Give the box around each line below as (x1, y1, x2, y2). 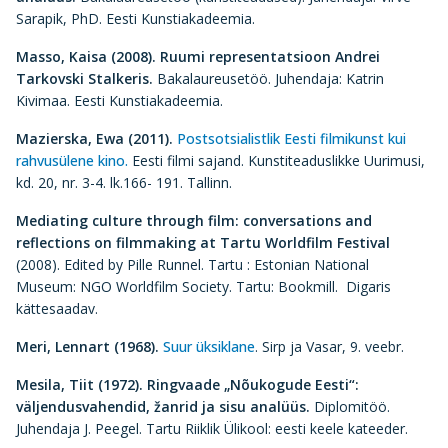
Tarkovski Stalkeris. (16, 69, 153, 88)
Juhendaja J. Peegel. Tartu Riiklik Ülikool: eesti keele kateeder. (16, 419, 412, 438)
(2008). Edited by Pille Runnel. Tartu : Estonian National (16, 255, 369, 274)
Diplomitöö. (314, 397, 390, 416)
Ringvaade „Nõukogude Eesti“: (147, 375, 359, 394)
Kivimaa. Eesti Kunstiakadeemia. (16, 91, 223, 110)
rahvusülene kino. (16, 151, 132, 170)
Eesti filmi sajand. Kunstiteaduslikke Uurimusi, (132, 151, 425, 170)
